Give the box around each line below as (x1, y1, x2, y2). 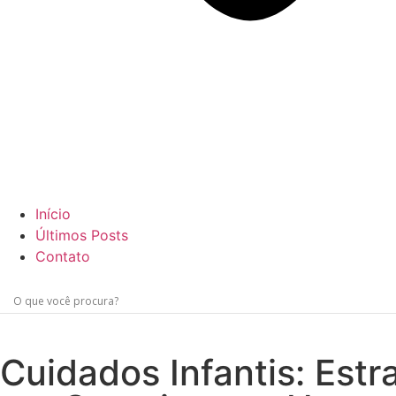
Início (35, 205, 71, 223)
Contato (35, 247, 90, 265)
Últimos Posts (35, 226, 128, 244)
